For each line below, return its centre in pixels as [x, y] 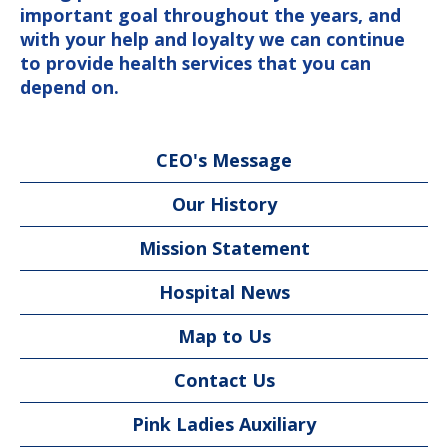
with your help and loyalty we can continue [212, 39]
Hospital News [224, 292]
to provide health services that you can [195, 63]
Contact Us [224, 380]
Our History [224, 204]
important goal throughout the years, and [210, 15]
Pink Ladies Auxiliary [224, 424]
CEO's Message [224, 160]
